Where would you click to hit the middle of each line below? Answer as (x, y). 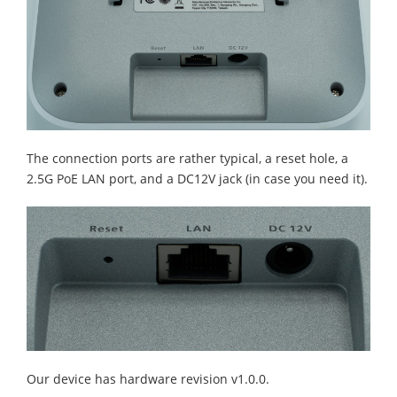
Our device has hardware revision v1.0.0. (148, 379)
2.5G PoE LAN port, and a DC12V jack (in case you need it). (197, 179)
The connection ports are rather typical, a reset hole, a (187, 159)
